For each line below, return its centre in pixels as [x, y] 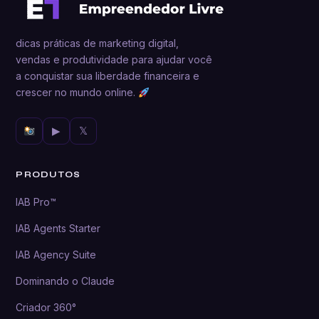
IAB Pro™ [36, 202]
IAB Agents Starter [58, 229]
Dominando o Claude [66, 281]
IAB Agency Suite [56, 255]
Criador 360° [46, 308]
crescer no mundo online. [77, 93]
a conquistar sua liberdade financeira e [108, 76]
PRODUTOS [48, 175]
